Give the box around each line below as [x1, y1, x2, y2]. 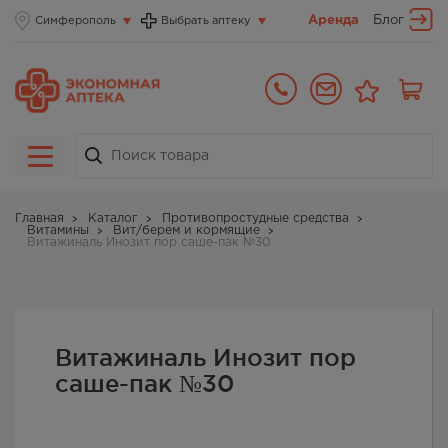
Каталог [88, 213, 138, 225]
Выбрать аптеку [161, 16, 251, 26]
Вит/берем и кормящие [113, 225, 260, 237]
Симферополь [35, 16, 116, 26]
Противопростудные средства [162, 213, 349, 225]
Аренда [308, 15, 359, 26]
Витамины [27, 225, 89, 237]
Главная [15, 213, 64, 225]
